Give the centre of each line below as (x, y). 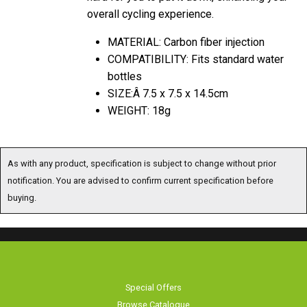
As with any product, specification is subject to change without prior (142, 162)
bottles (125, 75)
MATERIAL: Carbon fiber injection (186, 40)
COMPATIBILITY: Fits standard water (196, 58)
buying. (22, 196)
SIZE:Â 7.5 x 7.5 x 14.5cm (168, 92)
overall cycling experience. (150, 12)
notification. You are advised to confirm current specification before (140, 179)
